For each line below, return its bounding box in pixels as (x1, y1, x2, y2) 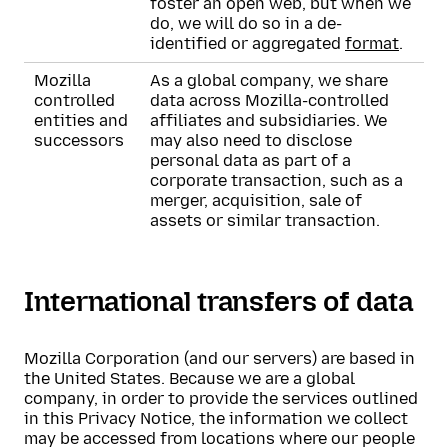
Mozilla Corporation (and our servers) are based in (24, 349, 415, 368)
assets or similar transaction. (150, 211, 380, 230)
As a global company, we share (150, 71, 388, 90)
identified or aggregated (150, 34, 345, 53)
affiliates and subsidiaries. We (150, 111, 387, 130)
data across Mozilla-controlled (150, 91, 389, 110)
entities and (34, 111, 128, 130)
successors (34, 131, 124, 150)
